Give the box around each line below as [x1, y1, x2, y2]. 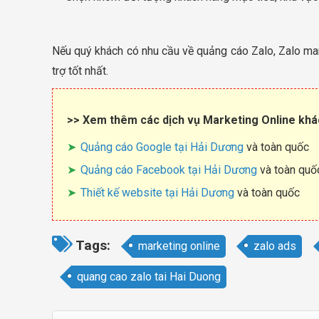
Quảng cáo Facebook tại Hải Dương [80, 162, 257, 177]
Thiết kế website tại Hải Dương [80, 185, 234, 199]
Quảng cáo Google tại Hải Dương [80, 140, 244, 154]
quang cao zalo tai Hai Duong [77, 269, 221, 283]
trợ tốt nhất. [52, 63, 108, 78]
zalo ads [253, 239, 297, 253]
